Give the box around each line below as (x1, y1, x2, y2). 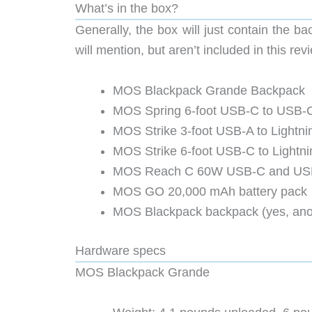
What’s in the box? (75, 1, 178, 16)
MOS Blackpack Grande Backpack (113, 84, 305, 98)
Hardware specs (75, 244, 166, 258)
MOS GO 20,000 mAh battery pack (113, 185, 307, 199)
